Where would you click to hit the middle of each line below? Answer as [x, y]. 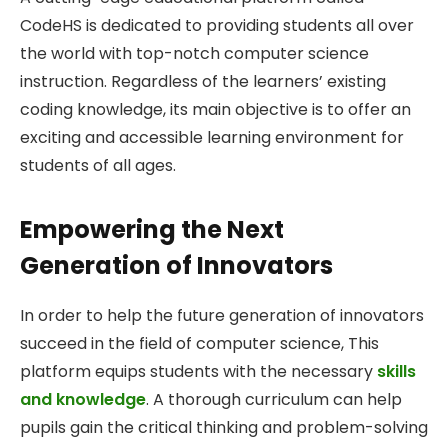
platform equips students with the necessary [198, 372]
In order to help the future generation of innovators [222, 316]
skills [396, 372]
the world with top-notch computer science [194, 54]
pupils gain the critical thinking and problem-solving [224, 428]
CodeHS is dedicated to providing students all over [217, 26]
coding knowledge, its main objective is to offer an [215, 110]
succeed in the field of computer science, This [199, 344]
